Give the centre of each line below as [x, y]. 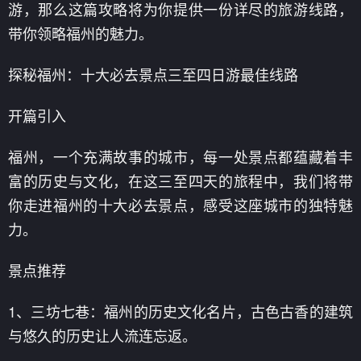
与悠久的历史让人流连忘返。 [102, 335]
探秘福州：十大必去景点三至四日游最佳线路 [153, 74]
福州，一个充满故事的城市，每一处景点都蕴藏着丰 [180, 156]
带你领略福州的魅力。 [81, 33]
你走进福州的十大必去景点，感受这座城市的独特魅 [180, 205]
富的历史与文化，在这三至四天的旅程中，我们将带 [180, 180]
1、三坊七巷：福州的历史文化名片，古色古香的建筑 [180, 311]
